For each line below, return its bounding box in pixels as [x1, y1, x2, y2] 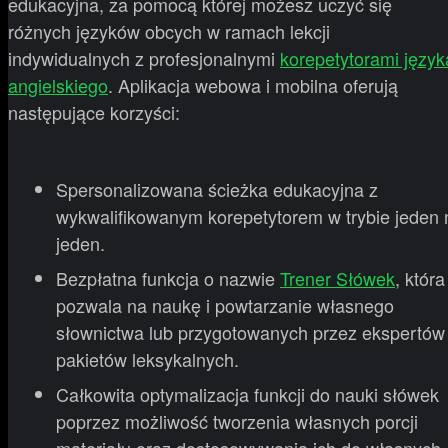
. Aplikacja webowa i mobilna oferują [108, 72, 398, 99]
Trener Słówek [280, 265, 395, 292]
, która [395, 265, 445, 292]
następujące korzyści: [8, 99, 180, 126]
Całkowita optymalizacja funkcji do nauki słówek [56, 381, 439, 408]
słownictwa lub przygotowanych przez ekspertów [56, 319, 445, 346]
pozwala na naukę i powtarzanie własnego [56, 292, 394, 319]
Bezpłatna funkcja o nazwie [56, 265, 280, 292]
